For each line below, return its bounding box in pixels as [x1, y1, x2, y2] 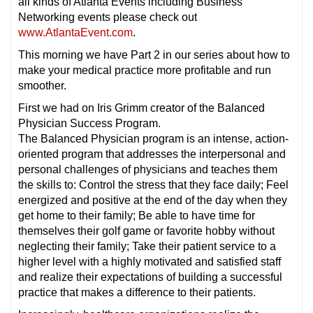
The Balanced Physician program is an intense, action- [18, 133, 289, 145]
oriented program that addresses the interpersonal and [18, 148, 286, 160]
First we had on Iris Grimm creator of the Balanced [18, 102, 265, 114]
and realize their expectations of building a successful [18, 271, 282, 283]
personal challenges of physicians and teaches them [18, 163, 277, 175]
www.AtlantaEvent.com [18, 27, 133, 38]
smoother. [18, 80, 66, 92]
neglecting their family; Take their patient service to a [18, 240, 276, 252]
